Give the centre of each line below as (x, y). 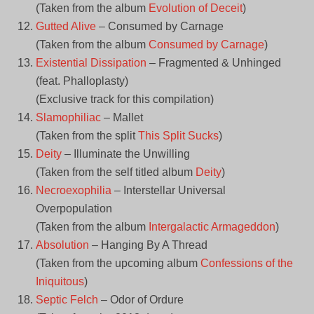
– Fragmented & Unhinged (213, 63)
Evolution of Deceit (195, 8)
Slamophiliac (68, 118)
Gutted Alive (66, 27)
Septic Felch (67, 300)
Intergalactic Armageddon (212, 227)
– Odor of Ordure (141, 300)
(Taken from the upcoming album (118, 264)
